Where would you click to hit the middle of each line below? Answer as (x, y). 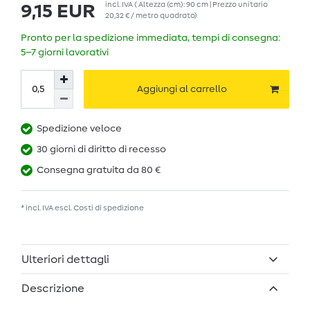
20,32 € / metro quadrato (150, 16)
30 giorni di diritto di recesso (101, 150)
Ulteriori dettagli (65, 259)
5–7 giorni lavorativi (65, 53)
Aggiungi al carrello (182, 89)
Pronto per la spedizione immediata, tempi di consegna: (151, 38)
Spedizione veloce (79, 129)
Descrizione (53, 288)
